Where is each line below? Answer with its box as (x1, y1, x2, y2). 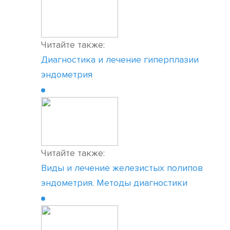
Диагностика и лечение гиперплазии (41, 54, 199, 65)
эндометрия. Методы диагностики (41, 177, 187, 188)
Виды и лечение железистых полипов (41, 162, 203, 174)
